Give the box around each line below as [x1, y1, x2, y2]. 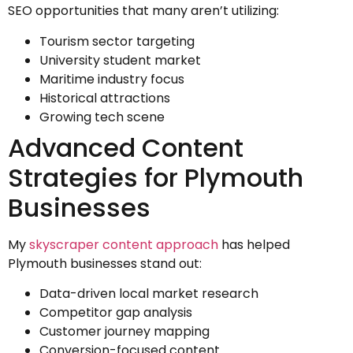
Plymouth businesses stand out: [8, 254, 202, 273]
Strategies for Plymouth [8, 159, 303, 195]
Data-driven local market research [39, 284, 258, 303]
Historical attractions [39, 88, 170, 107]
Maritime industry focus [39, 69, 184, 88]
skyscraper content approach [29, 235, 218, 254]
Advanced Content [8, 129, 243, 165]
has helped [218, 235, 290, 254]
